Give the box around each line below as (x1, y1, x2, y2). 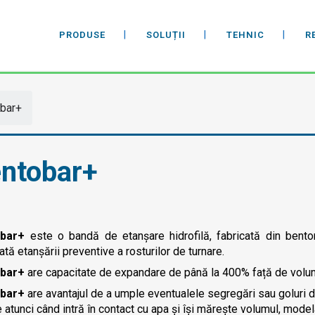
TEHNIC (226, 30, 264, 40)
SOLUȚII (146, 30, 186, 40)
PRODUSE (59, 30, 105, 40)
